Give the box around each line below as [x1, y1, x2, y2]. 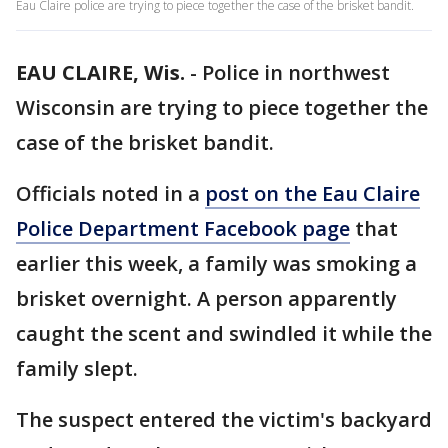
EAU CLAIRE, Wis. [16, 59, 185, 86]
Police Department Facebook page [16, 215, 350, 242]
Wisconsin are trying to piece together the [16, 94, 428, 121]
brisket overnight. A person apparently [16, 285, 397, 312]
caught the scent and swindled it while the [16, 320, 432, 347]
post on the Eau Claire [205, 180, 420, 207]
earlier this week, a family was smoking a [16, 250, 417, 277]
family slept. [16, 355, 143, 382]
